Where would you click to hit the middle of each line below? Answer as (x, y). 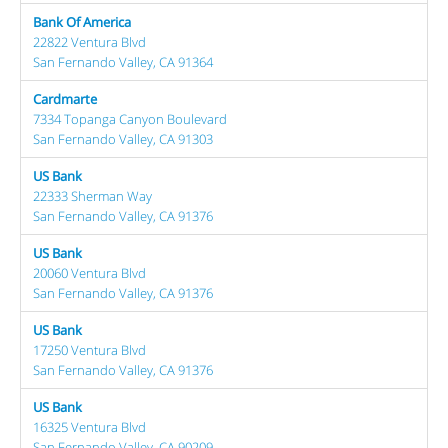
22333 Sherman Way (92, 195)
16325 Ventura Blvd (89, 426)
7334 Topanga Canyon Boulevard (130, 118)
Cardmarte (65, 98)
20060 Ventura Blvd (89, 272)
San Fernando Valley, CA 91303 (123, 138)
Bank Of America (82, 21)
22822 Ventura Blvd (89, 41)
